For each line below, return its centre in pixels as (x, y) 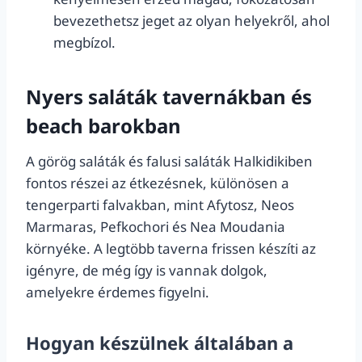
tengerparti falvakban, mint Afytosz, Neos (160, 205)
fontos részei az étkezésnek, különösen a (158, 183)
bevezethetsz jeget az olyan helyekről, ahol (192, 21)
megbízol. (84, 42)
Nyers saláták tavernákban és (169, 97)
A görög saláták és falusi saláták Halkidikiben (169, 161)
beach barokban (103, 126)
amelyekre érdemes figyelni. (118, 292)
